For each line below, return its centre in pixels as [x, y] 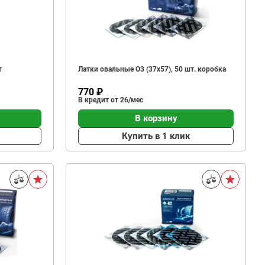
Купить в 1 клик [156, 136]
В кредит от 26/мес [111, 100]
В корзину [156, 118]
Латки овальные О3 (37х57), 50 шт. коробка [152, 69]
